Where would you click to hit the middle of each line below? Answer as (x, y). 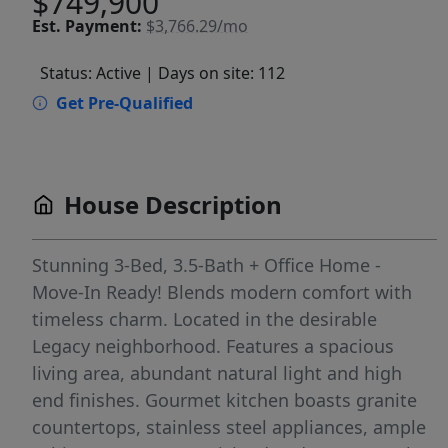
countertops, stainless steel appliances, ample (229, 427)
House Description (173, 204)
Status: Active (90, 73)
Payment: (103, 25)
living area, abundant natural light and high (217, 373)
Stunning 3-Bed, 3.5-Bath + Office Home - (206, 265)
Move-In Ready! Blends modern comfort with (222, 292)
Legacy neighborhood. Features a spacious (213, 346)
